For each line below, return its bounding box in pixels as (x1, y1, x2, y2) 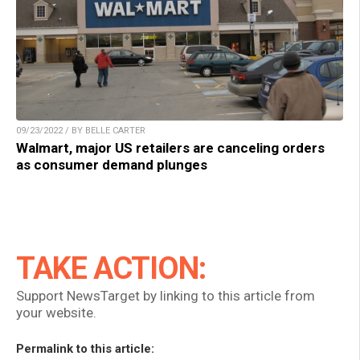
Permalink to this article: (16, 342, 154, 357)
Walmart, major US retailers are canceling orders (16, 140, 325, 157)
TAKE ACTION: (16, 251, 206, 287)
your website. (16, 305, 96, 321)
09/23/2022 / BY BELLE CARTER (16, 125, 145, 137)
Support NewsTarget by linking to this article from (16, 288, 315, 305)
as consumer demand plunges (16, 157, 207, 174)
